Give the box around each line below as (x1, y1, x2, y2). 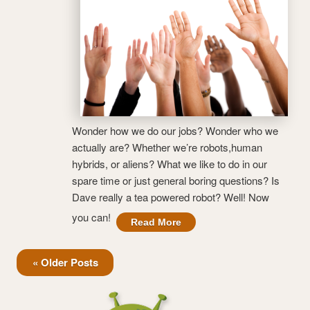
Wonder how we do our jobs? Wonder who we (72, 122, 278, 138)
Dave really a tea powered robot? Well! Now (72, 189, 269, 204)
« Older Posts (32, 255, 98, 271)
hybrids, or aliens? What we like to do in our (72, 156, 267, 171)
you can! (72, 209, 116, 224)
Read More (131, 216, 181, 228)
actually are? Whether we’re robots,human (72, 139, 262, 154)
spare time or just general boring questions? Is (72, 172, 280, 188)
